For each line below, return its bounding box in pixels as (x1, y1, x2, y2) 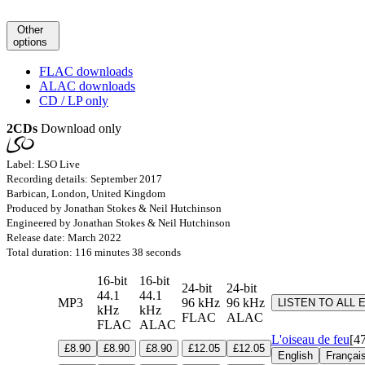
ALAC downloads (39, 78, 135, 93)
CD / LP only (39, 93, 108, 108)
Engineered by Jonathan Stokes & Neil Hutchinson (7, 216, 231, 229)
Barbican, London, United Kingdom (7, 187, 165, 200)
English (278, 349, 313, 362)
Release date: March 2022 (7, 231, 121, 244)
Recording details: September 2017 (7, 172, 162, 185)
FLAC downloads (39, 64, 133, 78)
